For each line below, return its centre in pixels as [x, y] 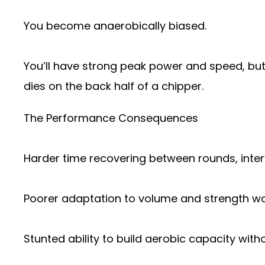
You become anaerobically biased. [115, 26]
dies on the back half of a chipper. [114, 86]
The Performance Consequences [111, 118]
